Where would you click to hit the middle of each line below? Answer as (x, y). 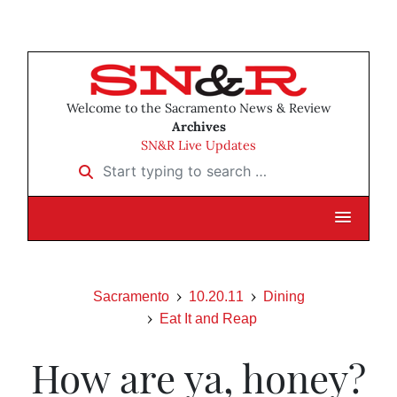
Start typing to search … (149, 165)
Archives (198, 127)
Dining (284, 297)
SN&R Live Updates (198, 146)
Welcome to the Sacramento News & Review (198, 109)
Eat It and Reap (208, 319)
